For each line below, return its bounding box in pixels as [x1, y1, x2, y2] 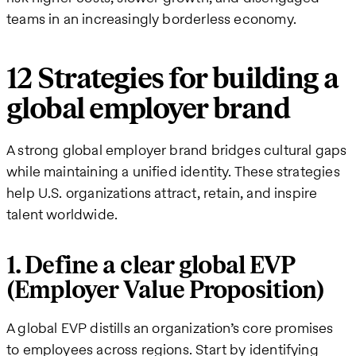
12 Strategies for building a [6, 60, 339, 97]
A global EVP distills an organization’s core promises [6, 317, 334, 338]
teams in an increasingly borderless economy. [6, 8, 296, 29]
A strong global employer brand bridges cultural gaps [6, 139, 347, 160]
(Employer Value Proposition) [6, 275, 325, 305]
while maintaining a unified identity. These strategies [6, 161, 340, 181]
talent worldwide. [6, 203, 118, 224]
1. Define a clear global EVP [6, 250, 296, 281]
